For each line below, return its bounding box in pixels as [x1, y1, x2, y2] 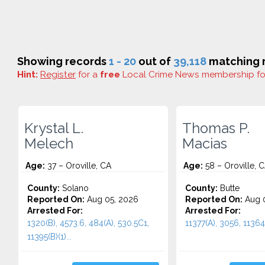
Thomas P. [182, 120, 250, 137]
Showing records [17, 55, 109, 67]
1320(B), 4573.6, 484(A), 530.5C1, [27, 218, 149, 228]
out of [136, 55, 173, 67]
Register [40, 69, 76, 80]
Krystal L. [24, 120, 83, 137]
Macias [182, 135, 227, 152]
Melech [24, 135, 73, 152]
